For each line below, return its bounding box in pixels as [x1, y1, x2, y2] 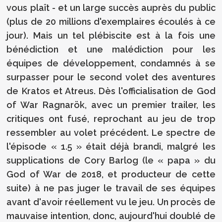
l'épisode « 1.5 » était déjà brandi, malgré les [6, 141, 216, 152]
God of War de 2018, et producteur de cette [6, 168, 216, 179]
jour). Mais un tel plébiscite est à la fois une [6, 30, 216, 41]
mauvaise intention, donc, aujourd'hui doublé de [6, 210, 216, 221]
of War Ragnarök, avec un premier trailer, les [6, 99, 216, 110]
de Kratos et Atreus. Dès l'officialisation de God [6, 85, 216, 96]
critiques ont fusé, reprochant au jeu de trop [6, 113, 216, 124]
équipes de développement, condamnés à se [6, 57, 216, 68]
